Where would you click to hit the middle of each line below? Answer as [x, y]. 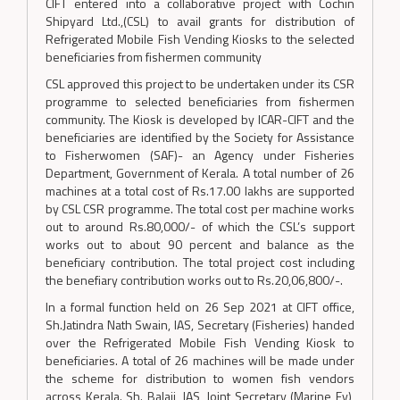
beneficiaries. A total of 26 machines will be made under [200, 361]
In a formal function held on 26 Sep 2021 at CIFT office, [200, 307]
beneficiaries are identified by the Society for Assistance [200, 137]
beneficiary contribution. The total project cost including [200, 262]
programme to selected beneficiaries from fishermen [200, 102]
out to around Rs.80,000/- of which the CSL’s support [200, 227]
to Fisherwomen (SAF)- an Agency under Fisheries [200, 155]
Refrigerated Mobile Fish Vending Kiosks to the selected [200, 39]
